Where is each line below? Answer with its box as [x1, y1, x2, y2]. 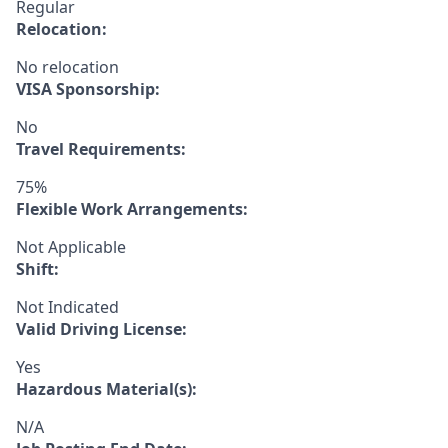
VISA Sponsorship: [16, 78, 160, 100]
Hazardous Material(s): [16, 378, 197, 400]
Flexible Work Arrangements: [16, 198, 248, 220]
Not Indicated [16, 296, 119, 318]
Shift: [16, 258, 59, 280]
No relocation [16, 56, 119, 78]
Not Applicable [16, 236, 126, 258]
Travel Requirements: [16, 138, 186, 160]
